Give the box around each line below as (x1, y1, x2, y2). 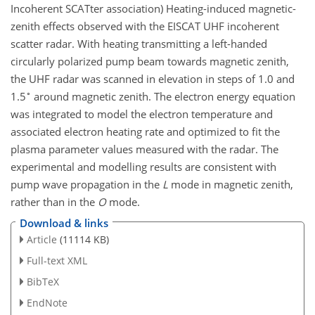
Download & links (20, 216, 108, 231)
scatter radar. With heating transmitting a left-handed (11, 36, 267, 51)
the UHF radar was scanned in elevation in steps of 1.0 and (11, 71, 295, 86)
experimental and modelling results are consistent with (11, 159, 276, 174)
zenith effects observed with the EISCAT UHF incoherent (11, 18, 279, 33)
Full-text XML (26, 254, 87, 268)
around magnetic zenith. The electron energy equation (31, 89, 295, 103)
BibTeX (26, 274, 59, 288)
